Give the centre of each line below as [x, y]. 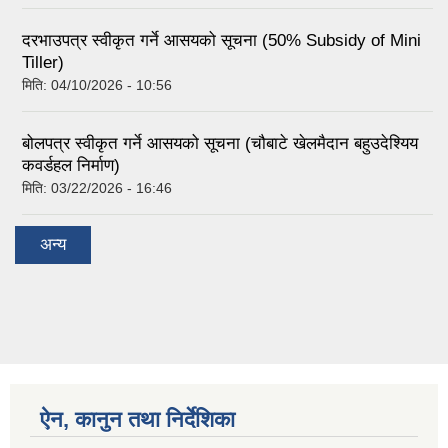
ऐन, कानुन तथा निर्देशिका [137, 419]
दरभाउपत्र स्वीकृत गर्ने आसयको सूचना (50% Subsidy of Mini [221, 41]
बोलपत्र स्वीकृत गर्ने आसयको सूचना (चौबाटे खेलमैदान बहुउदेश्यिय [220, 144]
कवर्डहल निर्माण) [71, 166]
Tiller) [43, 63]
